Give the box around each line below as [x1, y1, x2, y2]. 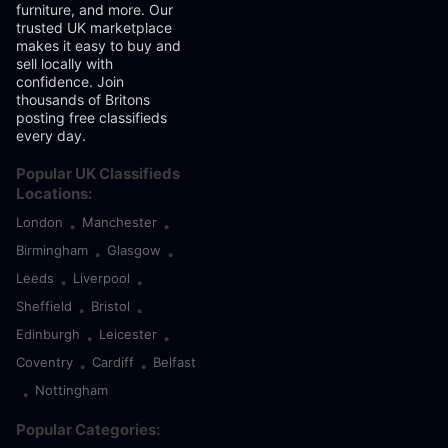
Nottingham [35, 382, 108, 398]
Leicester [99, 326, 157, 342]
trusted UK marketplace [16, 19, 172, 36]
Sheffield [16, 298, 72, 314]
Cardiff [92, 354, 134, 370]
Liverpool [73, 270, 130, 286]
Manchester [82, 214, 157, 230]
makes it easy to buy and [16, 37, 181, 54]
